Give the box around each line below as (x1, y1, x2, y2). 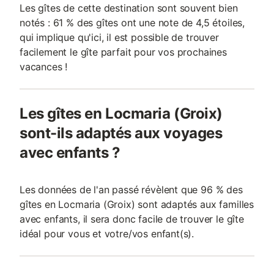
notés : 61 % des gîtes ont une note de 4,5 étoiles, (20, 17, 245, 29)
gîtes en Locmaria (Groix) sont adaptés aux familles (20, 198, 254, 210)
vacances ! (20, 61, 68, 73)
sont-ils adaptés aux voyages (20, 124, 223, 142)
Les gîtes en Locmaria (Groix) (20, 105, 223, 122)
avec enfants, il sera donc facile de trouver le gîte (20, 213, 244, 225)
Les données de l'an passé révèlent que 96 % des (20, 183, 243, 196)
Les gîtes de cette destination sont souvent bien (20, 2, 238, 14)
